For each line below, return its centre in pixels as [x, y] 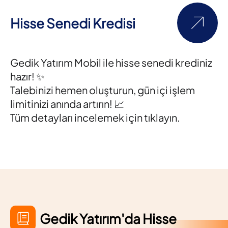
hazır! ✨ [27, 76]
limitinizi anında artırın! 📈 [67, 104]
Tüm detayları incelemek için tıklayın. [95, 117]
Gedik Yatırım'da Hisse [108, 218]
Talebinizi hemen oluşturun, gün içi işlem [103, 90]
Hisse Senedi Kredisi [73, 23]
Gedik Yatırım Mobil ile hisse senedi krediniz [111, 62]
